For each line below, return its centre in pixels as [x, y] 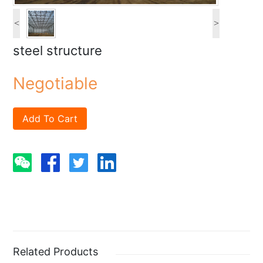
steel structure [58, 50]
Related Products [56, 251]
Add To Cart [50, 118]
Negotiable [55, 83]
